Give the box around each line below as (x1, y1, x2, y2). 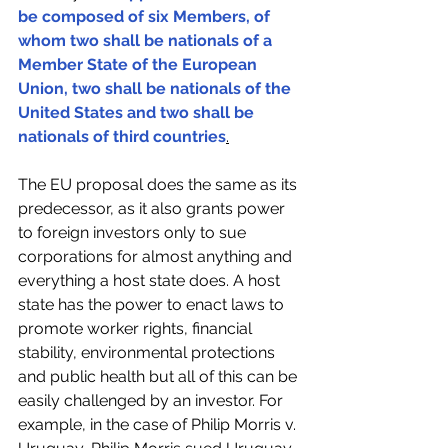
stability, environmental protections (18, 343, 279, 363)
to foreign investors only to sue (18, 223, 250, 243)
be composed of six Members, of (18, 7, 274, 27)
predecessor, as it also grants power (18, 199, 289, 219)
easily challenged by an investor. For (18, 391, 287, 411)
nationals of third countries (18, 127, 226, 147)
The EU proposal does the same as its (18, 175, 301, 195)
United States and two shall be (18, 103, 258, 123)
